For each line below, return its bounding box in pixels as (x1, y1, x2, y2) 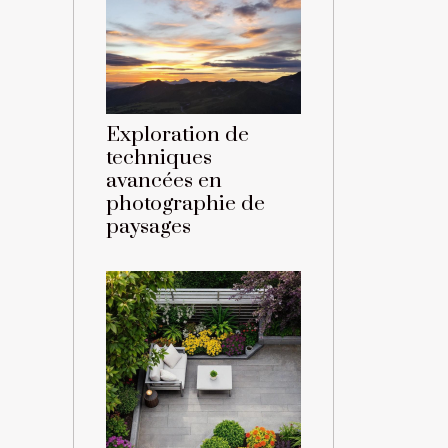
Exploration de (106, 122, 249, 149)
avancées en (106, 168, 222, 195)
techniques (106, 145, 212, 172)
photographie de (106, 191, 265, 218)
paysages (106, 214, 191, 241)
